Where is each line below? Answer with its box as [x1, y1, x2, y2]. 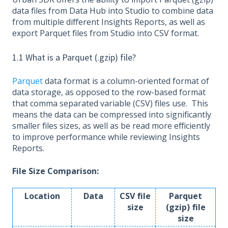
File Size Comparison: [12, 165, 99, 177]
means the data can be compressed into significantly [12, 109, 211, 121]
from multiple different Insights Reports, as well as [12, 16, 205, 28]
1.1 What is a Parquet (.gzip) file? [12, 51, 136, 63]
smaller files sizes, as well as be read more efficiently [12, 120, 210, 132]
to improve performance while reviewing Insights [12, 131, 200, 143]
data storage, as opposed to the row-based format [12, 87, 206, 98]
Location [24, 190, 60, 202]
